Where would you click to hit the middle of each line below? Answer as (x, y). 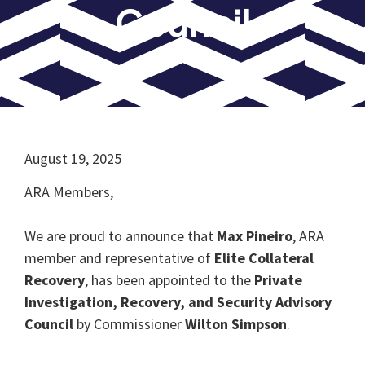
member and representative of (119, 258)
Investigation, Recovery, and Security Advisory (178, 302)
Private (278, 280)
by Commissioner (129, 324)
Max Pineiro (255, 236)
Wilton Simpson (236, 324)
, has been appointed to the (169, 280)
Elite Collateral (264, 258)
